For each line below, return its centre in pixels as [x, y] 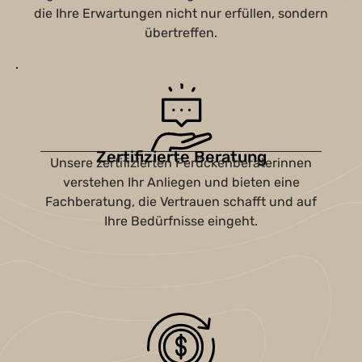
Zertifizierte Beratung [181, 157]
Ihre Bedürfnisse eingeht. [181, 221]
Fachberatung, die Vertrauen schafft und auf [181, 202]
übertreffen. [181, 33]
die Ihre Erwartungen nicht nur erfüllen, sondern [181, 13]
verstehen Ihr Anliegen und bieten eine [181, 182]
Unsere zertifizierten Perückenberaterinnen [181, 163]
